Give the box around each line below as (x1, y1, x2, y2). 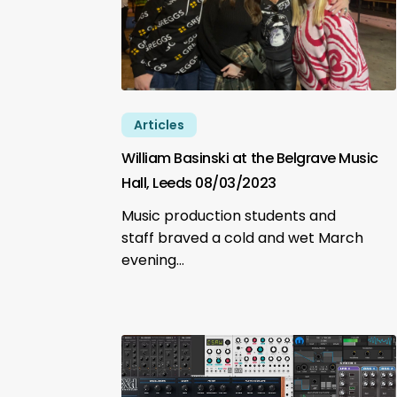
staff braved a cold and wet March (121, 228, 364, 249)
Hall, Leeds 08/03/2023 (121, 173, 276, 194)
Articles (134, 116, 185, 135)
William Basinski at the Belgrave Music (121, 148, 378, 169)
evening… (121, 250, 185, 271)
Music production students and (121, 206, 337, 227)
